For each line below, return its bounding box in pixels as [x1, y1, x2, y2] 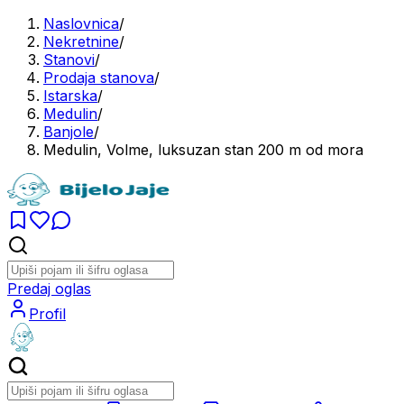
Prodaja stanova [43, 69, 154, 87]
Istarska [43, 87, 97, 105]
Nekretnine [43, 32, 119, 50]
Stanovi [43, 50, 95, 69]
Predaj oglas [7, 280, 91, 298]
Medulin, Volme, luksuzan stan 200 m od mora [43, 141, 363, 159]
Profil [29, 305, 66, 323]
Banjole [43, 123, 94, 141]
